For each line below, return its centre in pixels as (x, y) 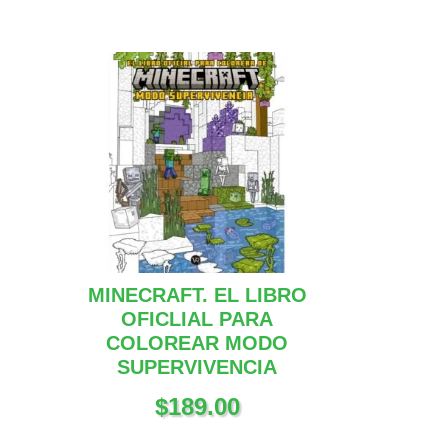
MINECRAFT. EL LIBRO (197, 295)
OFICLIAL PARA (197, 319)
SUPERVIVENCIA (197, 367)
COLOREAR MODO (197, 343)
